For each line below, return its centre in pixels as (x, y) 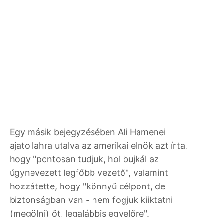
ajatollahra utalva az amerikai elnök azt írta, (99, 145)
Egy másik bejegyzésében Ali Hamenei (88, 132)
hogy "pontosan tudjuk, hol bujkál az (84, 159)
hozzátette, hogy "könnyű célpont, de (87, 186)
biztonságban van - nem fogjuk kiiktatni (91, 200)
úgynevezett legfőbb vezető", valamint (89, 172)
